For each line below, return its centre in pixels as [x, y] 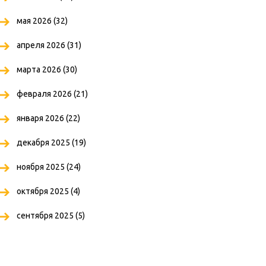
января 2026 [41, 118]
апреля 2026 [42, 45]
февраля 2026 [45, 94]
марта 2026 [40, 69]
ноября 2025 [42, 167]
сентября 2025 [46, 216]
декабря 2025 [44, 142]
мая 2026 [35, 21]
